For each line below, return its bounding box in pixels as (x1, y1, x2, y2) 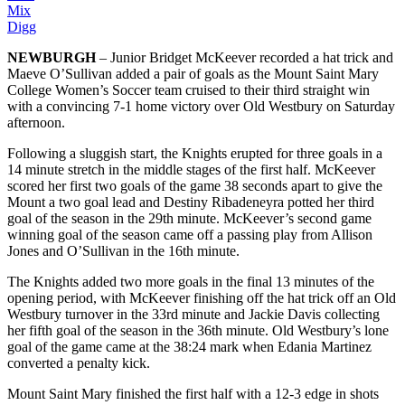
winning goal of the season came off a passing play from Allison (7, 226, 372, 242)
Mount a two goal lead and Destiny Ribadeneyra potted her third (7, 193, 374, 210)
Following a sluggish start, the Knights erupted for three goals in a (7, 145, 382, 161)
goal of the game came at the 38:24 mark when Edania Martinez (7, 338, 372, 354)
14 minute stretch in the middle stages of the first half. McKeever (7, 161, 375, 177)
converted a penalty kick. (7, 354, 150, 371)
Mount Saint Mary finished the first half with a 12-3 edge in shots (7, 385, 379, 401)
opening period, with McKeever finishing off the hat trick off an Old (7, 289, 396, 306)
